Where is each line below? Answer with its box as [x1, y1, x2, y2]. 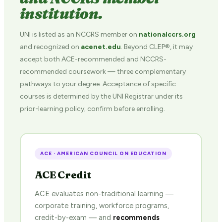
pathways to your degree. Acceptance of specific [20, 79, 176, 88]
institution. [20, 4, 103, 23]
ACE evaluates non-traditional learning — [34, 189, 173, 199]
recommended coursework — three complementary [20, 67, 186, 76]
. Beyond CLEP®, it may [121, 42, 193, 51]
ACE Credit [34, 168, 92, 181]
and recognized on [20, 42, 81, 51]
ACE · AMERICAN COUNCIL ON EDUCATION [40, 150, 166, 157]
